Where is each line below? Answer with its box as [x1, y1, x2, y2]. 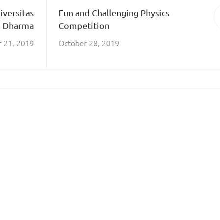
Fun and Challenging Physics [58, 7, 170, 18]
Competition [58, 20, 110, 30]
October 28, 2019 [58, 37, 120, 48]
